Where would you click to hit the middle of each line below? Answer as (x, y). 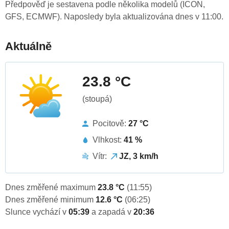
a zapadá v (112, 212)
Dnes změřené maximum (51, 188)
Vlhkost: (108, 140)
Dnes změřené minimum (50, 200)
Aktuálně (28, 47)
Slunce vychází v (37, 212)
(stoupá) (97, 99)
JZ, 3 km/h (139, 156)
